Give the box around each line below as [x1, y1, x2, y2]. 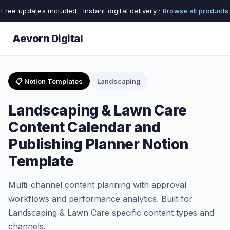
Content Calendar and [8, 119, 160, 136]
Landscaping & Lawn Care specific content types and [8, 207, 214, 218]
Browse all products [162, 7, 229, 15]
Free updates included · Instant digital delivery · [1, 7, 163, 15]
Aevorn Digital [12, 32, 83, 45]
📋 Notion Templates [15, 77, 83, 85]
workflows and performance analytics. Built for [8, 194, 193, 204]
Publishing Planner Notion [8, 136, 188, 153]
